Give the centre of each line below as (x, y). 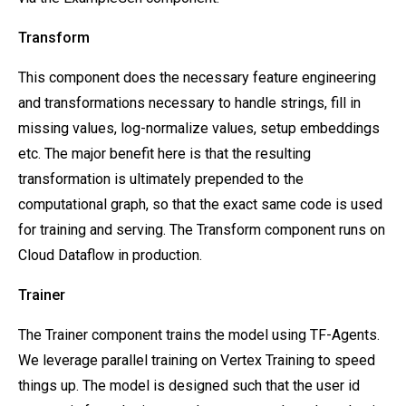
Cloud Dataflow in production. (110, 255)
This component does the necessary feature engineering (197, 77)
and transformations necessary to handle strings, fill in (189, 103)
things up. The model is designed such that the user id (189, 386)
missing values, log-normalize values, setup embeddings (199, 128)
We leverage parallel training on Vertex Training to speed (197, 360)
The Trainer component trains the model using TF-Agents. (199, 335)
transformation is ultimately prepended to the (161, 179)
